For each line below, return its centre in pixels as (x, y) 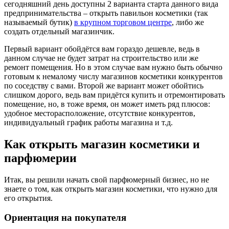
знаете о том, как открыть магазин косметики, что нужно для (111, 189)
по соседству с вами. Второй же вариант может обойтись (104, 85)
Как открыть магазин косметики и (102, 144)
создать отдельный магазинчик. (59, 31)
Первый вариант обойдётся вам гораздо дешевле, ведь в (102, 49)
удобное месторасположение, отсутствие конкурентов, (100, 113)
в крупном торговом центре (123, 22)
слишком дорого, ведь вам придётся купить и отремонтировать (114, 95)
